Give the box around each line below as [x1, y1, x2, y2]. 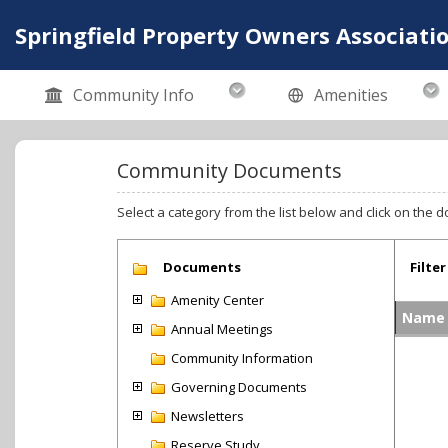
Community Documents [117, 157, 342, 184]
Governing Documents [171, 378, 307, 396]
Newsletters [171, 407, 244, 425]
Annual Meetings [171, 320, 273, 338]
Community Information [171, 349, 313, 367]
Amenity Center [171, 291, 264, 309]
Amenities [314, 84, 388, 106]
